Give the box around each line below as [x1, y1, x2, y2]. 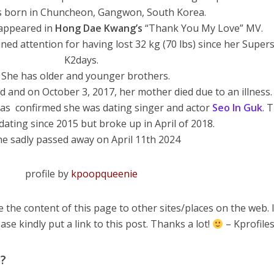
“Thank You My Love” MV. [142, 21, 263, 35]
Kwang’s [103, 21, 143, 35]
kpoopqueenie [71, 166, 138, 180]
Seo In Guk [212, 100, 262, 114]
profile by [25, 166, 72, 180]
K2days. [64, 53, 99, 67]
